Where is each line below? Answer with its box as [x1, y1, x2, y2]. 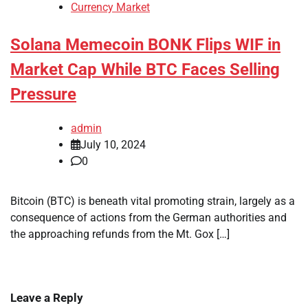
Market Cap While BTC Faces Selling [10, 60, 280, 80]
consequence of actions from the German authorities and [10, 211, 287, 225]
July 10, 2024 [80, 138, 146, 152]
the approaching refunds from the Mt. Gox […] [10, 228, 230, 241]
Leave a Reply [10, 291, 83, 305]
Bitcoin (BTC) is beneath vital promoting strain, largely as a [10, 195, 295, 208]
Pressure [10, 85, 76, 104]
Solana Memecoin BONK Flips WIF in [10, 35, 280, 55]
